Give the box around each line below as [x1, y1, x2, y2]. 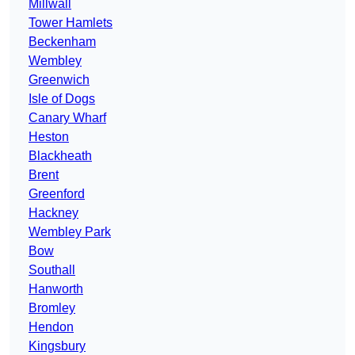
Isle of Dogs [29, 92, 95, 106]
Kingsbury [29, 339, 86, 353]
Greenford [29, 187, 85, 201]
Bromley [29, 301, 75, 315]
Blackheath [29, 149, 92, 163]
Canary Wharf [29, 111, 106, 125]
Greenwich [29, 73, 90, 87]
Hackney [29, 206, 78, 220]
